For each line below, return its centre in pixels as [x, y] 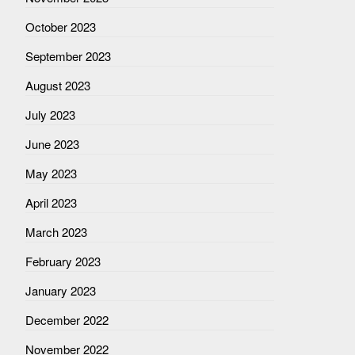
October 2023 [60, 27]
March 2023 [56, 232]
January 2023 [60, 290]
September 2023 [68, 56]
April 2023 [51, 202]
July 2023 [50, 115]
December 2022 [67, 320]
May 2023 [51, 173]
